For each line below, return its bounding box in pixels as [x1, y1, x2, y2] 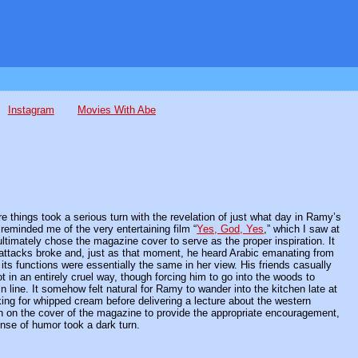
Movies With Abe [78, 104, 156, 117]
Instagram [7, 104, 54, 117]
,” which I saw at [264, 223, 340, 235]
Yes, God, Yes [197, 223, 265, 235]
